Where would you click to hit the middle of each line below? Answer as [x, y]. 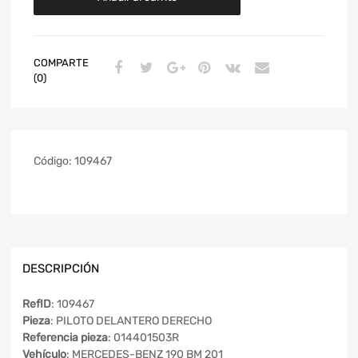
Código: [54, 161]
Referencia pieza [65, 338]
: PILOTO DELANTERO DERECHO [131, 321]
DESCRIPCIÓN [61, 268]
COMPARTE [61, 62]
